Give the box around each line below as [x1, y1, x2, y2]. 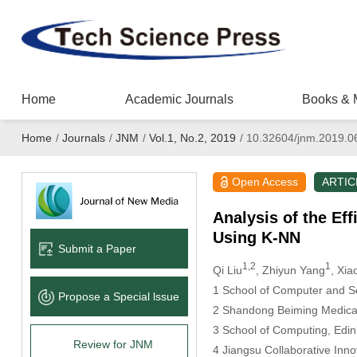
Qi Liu [212, 263, 242, 277]
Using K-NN [212, 229, 300, 246]
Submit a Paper [57, 241, 136, 255]
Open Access [232, 175, 299, 188]
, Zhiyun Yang [255, 263, 325, 277]
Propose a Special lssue [57, 289, 179, 303]
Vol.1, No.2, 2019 [148, 131, 236, 144]
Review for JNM [73, 337, 153, 351]
